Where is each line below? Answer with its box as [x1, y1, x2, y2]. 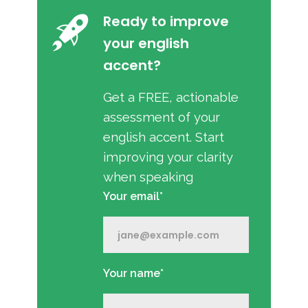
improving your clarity [103, 150, 233, 164]
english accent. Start [103, 130, 224, 144]
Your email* [103, 190, 163, 203]
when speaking [103, 170, 193, 184]
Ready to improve [103, 12, 229, 31]
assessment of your [103, 110, 220, 124]
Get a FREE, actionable [103, 90, 239, 104]
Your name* [103, 267, 164, 280]
